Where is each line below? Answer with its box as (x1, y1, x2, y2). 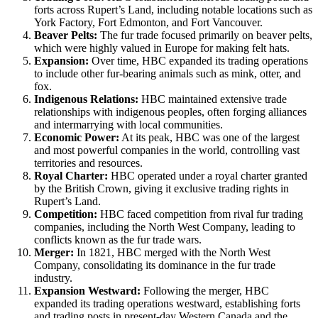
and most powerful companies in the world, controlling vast (34, 143, 300, 156)
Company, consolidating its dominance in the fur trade (34, 258, 275, 271)
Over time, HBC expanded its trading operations (89, 54, 308, 67)
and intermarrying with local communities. (34, 118, 223, 131)
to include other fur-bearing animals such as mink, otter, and (34, 67, 301, 79)
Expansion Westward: (34, 284, 141, 297)
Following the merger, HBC (141, 284, 269, 297)
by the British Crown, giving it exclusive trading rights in (34, 182, 289, 194)
